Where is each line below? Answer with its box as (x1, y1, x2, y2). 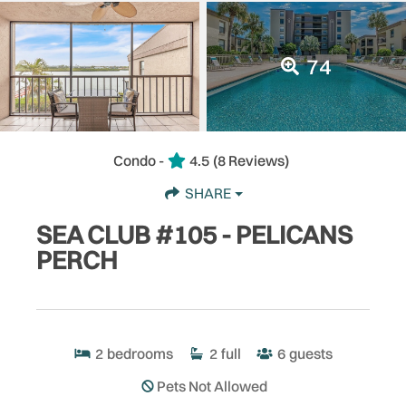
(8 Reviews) (213, 150, 289, 169)
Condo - (113, 150, 164, 169)
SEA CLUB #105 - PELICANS (36, 218, 353, 250)
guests (289, 343, 333, 362)
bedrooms (107, 343, 173, 362)
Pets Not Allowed (157, 376, 267, 395)
